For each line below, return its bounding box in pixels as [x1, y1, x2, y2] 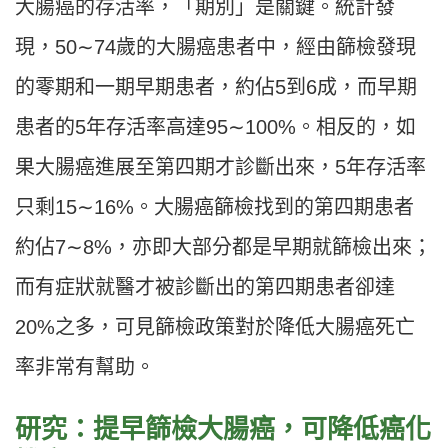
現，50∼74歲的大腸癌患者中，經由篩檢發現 [15, 36, 416, 59]
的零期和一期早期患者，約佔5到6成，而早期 [15, 76, 417, 99]
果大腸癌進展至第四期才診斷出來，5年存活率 [15, 156, 426, 179]
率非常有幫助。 [15, 356, 155, 379]
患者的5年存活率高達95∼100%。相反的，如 [15, 116, 416, 139]
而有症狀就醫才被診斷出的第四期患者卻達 [15, 276, 395, 299]
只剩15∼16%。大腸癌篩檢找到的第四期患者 [15, 196, 414, 219]
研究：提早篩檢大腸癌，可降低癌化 [15, 414, 431, 445]
